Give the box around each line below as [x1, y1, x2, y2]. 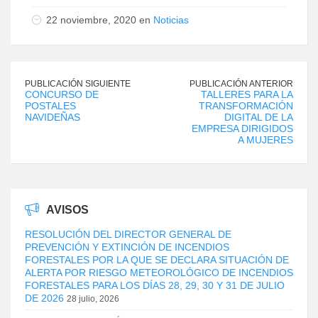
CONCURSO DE [25, 88, 99, 100]
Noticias [153, 13, 189, 26]
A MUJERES [238, 133, 293, 146]
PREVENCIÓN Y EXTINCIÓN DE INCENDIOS [25, 241, 229, 253]
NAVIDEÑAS [25, 111, 80, 123]
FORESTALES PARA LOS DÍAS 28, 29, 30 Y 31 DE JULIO [25, 279, 285, 291]
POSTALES [25, 99, 76, 111]
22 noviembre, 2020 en [46, 13, 153, 26]
